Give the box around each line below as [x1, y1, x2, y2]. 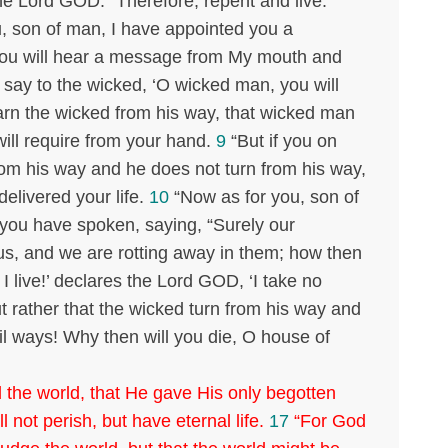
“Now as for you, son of [169, 186, 359, 207]
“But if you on [226, 130, 337, 151]
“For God [289, 410, 366, 431]
